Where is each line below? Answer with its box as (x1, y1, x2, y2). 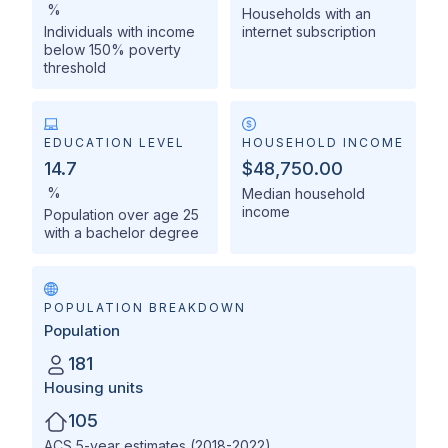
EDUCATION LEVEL (44, 135, 185, 151)
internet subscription (242, 23, 376, 41)
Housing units (44, 379, 143, 398)
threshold (44, 59, 106, 77)
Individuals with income (44, 23, 195, 41)
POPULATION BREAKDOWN (44, 300, 246, 316)
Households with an (242, 5, 371, 23)
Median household (242, 185, 365, 203)
